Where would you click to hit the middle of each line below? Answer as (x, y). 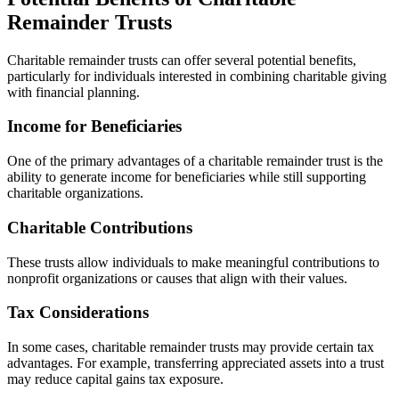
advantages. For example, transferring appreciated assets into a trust (195, 362)
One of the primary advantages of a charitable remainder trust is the (195, 161)
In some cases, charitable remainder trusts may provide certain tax (191, 346)
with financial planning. (73, 92)
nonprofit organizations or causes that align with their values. (177, 278)
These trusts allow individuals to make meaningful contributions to (193, 262)
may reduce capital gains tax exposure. (115, 379)
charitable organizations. (75, 193)
